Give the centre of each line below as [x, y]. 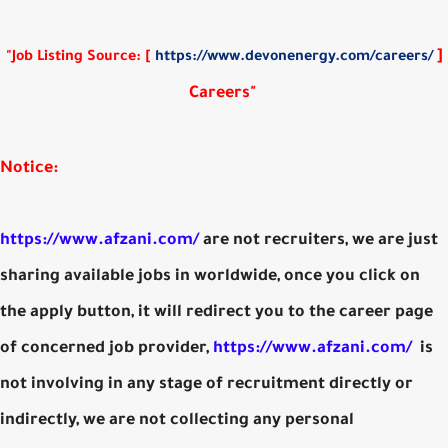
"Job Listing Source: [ [80, 57]
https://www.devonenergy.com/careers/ [293, 57]
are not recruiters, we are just [320, 240]
